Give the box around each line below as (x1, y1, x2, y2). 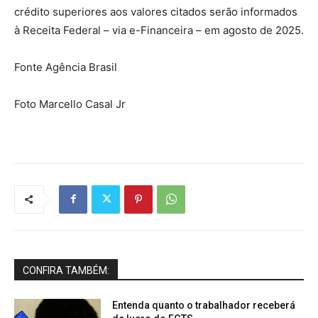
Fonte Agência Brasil (14, 60, 117, 74)
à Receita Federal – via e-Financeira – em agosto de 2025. (14, 23, 304, 37)
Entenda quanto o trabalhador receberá (112, 299, 296, 311)
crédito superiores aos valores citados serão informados (14, 4, 297, 18)
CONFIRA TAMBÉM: (23, 264, 109, 276)
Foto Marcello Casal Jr (14, 97, 126, 111)
